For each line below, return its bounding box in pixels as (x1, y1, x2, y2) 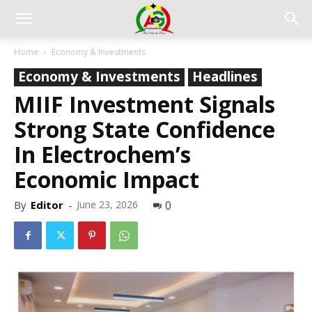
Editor (31, 198, 63, 212)
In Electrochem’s (14, 139, 191, 169)
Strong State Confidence (14, 114, 275, 144)
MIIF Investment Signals (14, 89, 275, 119)
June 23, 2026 (77, 198, 138, 211)
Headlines (192, 68, 258, 86)
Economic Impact (14, 164, 199, 194)
